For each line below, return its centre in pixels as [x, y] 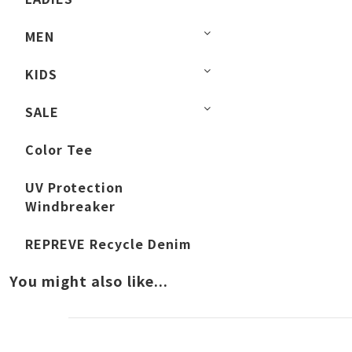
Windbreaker [70, 206]
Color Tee [59, 149]
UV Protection [74, 187]
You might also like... [89, 280]
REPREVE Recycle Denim [108, 244]
